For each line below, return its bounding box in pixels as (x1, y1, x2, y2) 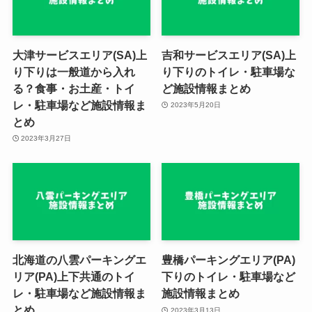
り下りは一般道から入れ (12, 65, 135, 78)
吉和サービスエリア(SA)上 (162, 48, 297, 61)
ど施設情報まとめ (162, 81, 251, 95)
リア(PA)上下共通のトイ (12, 270, 135, 283)
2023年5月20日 (170, 101, 221, 109)
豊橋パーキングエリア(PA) (162, 253, 296, 267)
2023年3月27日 (21, 134, 72, 143)
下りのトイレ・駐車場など (162, 270, 296, 283)
